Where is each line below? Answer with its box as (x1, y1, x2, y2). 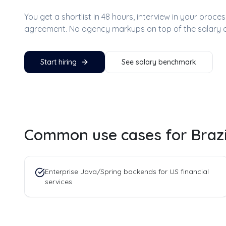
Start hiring (40, 58, 77, 67)
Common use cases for (24, 125, 191, 144)
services (45, 177, 72, 186)
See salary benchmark (122, 58, 196, 67)
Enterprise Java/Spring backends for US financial (45, 167, 209, 176)
